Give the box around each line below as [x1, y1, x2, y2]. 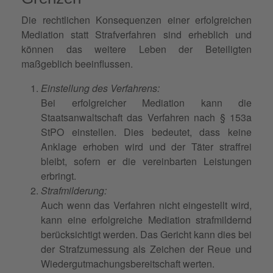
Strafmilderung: [41, 183, 107, 197]
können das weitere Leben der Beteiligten [21, 41, 252, 56]
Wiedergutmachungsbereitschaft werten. [41, 256, 214, 271]
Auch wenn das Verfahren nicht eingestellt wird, [41, 197, 252, 212]
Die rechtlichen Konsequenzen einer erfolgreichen [21, 12, 252, 27]
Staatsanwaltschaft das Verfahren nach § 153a [41, 110, 252, 124]
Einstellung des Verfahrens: [41, 80, 160, 95]
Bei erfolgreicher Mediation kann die [41, 95, 252, 110]
